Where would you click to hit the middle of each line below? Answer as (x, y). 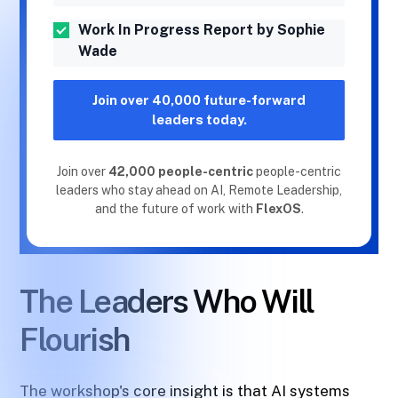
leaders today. (199, 120)
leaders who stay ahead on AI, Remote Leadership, (199, 191)
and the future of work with (175, 209)
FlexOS (278, 209)
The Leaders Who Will (167, 302)
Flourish (75, 340)
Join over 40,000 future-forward (199, 100)
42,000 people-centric (182, 172)
